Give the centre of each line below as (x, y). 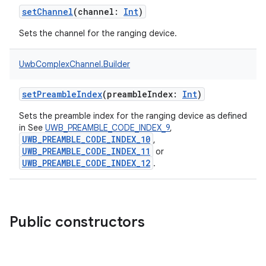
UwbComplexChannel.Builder (75, 64)
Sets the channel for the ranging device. (98, 33)
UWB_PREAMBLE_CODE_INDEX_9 (107, 128)
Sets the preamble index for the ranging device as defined (133, 116)
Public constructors (77, 222)
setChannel (47, 12)
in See (32, 128)
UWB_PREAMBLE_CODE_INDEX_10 (86, 139)
